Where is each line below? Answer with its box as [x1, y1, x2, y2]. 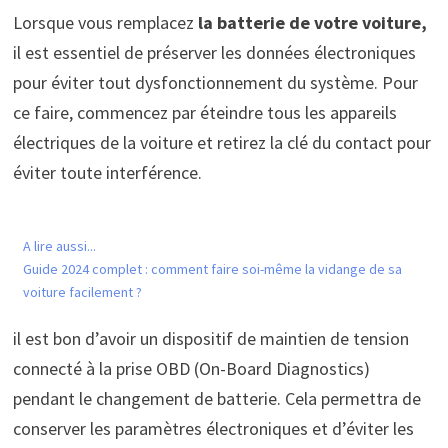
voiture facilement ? [22, 283, 142, 302]
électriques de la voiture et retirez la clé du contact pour [12, 131, 431, 155]
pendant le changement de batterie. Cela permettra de [12, 387, 421, 411]
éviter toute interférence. [12, 161, 202, 185]
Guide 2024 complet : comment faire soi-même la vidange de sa [22, 260, 402, 279]
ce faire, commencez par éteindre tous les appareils [12, 101, 397, 125]
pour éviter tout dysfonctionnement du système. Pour [12, 71, 418, 95]
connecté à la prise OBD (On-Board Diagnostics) [12, 357, 370, 381]
